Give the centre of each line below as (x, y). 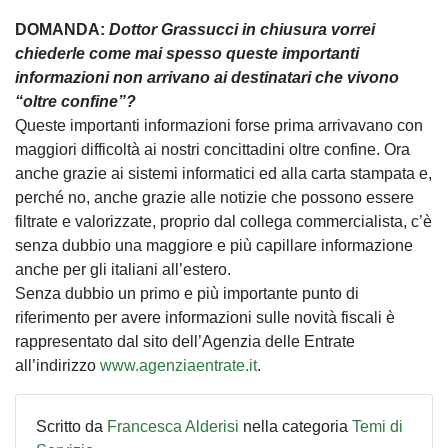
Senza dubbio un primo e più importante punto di (187, 293)
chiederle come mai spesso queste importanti (187, 53)
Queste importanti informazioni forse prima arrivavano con (219, 125)
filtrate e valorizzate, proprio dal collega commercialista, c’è (223, 221)
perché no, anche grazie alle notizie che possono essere (214, 197)
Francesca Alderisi (173, 426)
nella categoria (295, 426)
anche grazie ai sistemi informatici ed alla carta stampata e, (223, 173)
